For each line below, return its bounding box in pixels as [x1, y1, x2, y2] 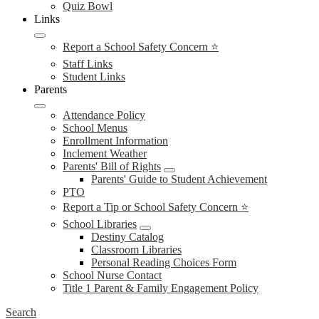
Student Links [63, 70, 125, 83]
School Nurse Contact [63, 269, 162, 281]
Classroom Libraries [91, 244, 182, 256]
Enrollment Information [63, 135, 168, 147]
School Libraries [63, 218, 137, 230]
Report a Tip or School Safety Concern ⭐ [63, 201, 249, 213]
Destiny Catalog [91, 231, 164, 243]
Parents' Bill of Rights [63, 160, 161, 172]
